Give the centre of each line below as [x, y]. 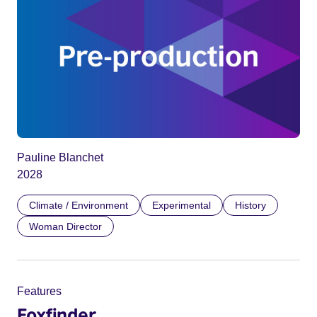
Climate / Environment [79, 206]
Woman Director [65, 227]
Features [39, 292]
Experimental [181, 206]
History [250, 206]
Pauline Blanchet [60, 158]
